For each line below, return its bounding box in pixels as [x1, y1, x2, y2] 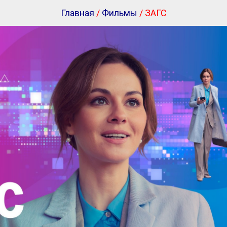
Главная [60, 8, 94, 18]
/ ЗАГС [137, 8, 167, 18]
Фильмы [101, 8, 137, 18]
